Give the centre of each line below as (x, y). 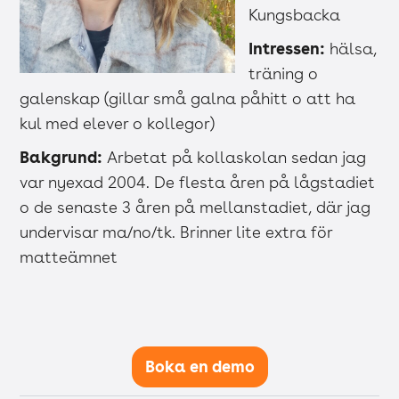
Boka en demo (199, 367)
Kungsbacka (295, 15)
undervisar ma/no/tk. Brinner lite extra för (176, 232)
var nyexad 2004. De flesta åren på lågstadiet (198, 183)
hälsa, (351, 49)
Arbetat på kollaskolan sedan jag (235, 158)
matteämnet (69, 257)
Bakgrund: (61, 158)
